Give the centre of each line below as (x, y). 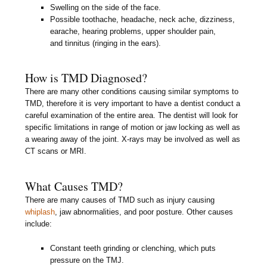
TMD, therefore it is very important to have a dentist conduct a (133, 104)
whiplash (40, 212)
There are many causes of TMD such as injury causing (120, 200)
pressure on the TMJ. (87, 260)
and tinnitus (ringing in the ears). (106, 43)
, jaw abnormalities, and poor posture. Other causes (144, 212)
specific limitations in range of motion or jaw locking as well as (133, 128)
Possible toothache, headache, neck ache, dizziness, (143, 19)
